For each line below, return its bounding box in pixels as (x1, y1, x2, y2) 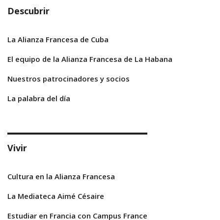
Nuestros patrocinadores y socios (7, 74, 130, 84)
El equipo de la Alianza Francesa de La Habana (7, 54, 172, 64)
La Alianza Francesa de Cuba (7, 34, 109, 45)
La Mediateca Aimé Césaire (7, 191, 104, 201)
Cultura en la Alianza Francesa (7, 171, 115, 182)
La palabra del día (7, 93, 70, 104)
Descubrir (7, 5, 50, 17)
